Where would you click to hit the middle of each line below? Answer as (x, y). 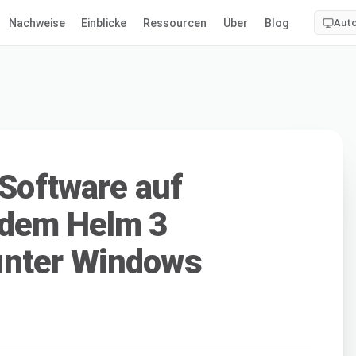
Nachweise (37, 23)
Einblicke (104, 23)
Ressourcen (175, 23)
